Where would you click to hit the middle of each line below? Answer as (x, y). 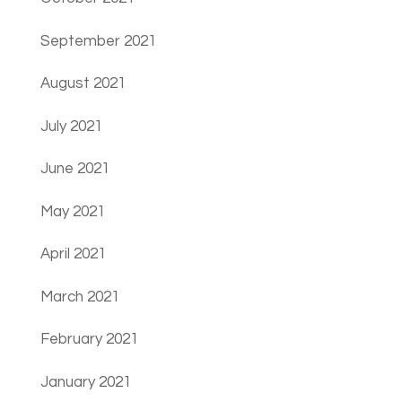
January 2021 (85, 382)
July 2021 (71, 126)
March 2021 (79, 297)
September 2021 (98, 41)
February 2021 (89, 340)
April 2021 (73, 254)
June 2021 (74, 169)
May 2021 (72, 211)
